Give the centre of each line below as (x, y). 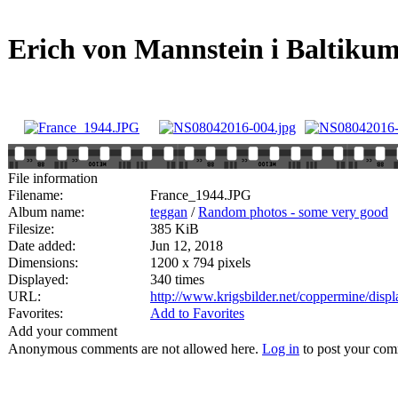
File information (53, 178)
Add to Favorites (197, 313)
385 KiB (175, 228)
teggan (169, 211)
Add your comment (63, 330)
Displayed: (38, 279)
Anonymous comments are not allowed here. (135, 348)
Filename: (36, 195)
